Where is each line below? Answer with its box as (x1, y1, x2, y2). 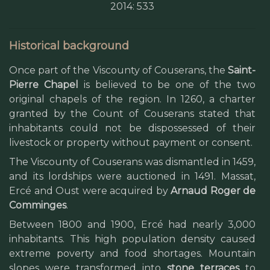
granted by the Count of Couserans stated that (9, 108, 256, 119)
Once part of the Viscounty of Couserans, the (9, 64, 228, 76)
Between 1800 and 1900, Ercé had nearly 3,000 (9, 219, 256, 230)
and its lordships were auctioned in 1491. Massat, (9, 171, 256, 182)
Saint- (228, 64, 256, 76)
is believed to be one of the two (78, 79, 256, 90)
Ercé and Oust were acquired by (9, 185, 171, 196)
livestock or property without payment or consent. (9, 137, 253, 148)
